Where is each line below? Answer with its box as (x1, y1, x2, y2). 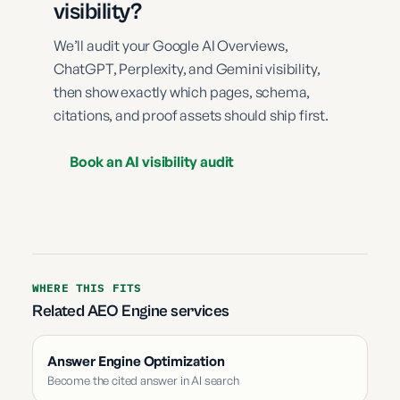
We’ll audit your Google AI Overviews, (54, 36, 288, 54)
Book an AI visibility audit (70, 152, 235, 171)
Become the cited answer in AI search (47, 372, 239, 387)
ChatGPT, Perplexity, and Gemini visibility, (54, 59, 321, 78)
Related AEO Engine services (32, 301, 230, 321)
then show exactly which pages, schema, (54, 82, 311, 101)
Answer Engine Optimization (47, 352, 225, 370)
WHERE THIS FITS (32, 280, 142, 295)
